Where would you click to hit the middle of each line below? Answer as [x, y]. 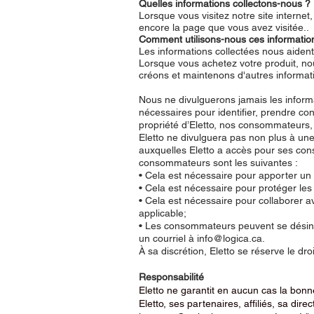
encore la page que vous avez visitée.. [224, 27]
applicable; [164, 213]
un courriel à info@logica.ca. [202, 238]
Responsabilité [171, 277]
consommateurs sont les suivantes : [218, 162]
